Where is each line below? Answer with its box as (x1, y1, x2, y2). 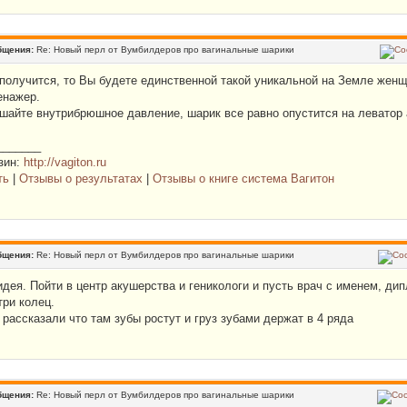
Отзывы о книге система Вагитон (153, 172, 334, 185)
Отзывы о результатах (19, 172, 143, 185)
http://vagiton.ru (24, 155, 106, 169)
